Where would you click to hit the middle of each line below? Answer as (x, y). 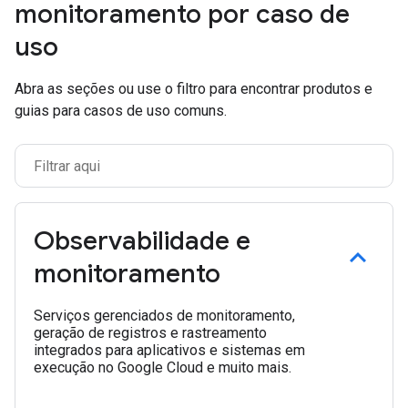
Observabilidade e (142, 241)
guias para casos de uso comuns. (121, 111)
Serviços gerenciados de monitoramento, (164, 316)
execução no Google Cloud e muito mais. (163, 367)
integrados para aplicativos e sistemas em (169, 350)
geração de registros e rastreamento (150, 333)
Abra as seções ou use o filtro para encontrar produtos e (194, 89)
